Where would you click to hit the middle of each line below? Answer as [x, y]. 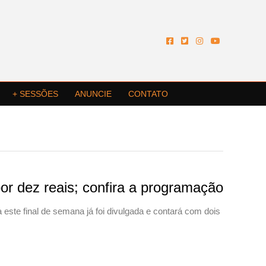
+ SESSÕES [35, 94]
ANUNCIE [93, 94]
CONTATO [148, 94]
